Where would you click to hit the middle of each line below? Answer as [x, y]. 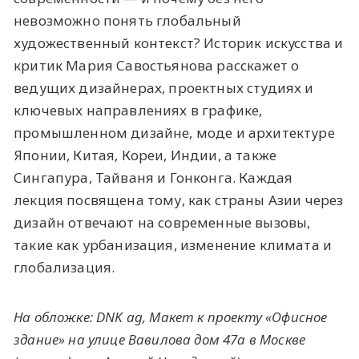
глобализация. [65, 267]
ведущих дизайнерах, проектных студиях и [164, 87]
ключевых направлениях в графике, [138, 110]
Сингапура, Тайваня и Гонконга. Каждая [153, 177]
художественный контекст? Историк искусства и [179, 42]
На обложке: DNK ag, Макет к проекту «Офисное [171, 317]
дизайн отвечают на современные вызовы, [162, 222]
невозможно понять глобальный [127, 20]
